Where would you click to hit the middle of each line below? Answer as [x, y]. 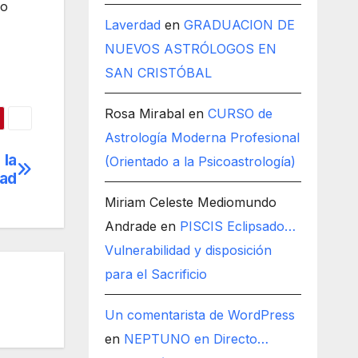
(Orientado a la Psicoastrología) [200, 161]
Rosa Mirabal [144, 113]
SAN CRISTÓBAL [158, 73]
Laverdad [132, 25]
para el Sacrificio [155, 274]
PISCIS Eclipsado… [237, 226]
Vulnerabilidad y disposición [188, 250]
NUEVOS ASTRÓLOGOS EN [190, 49]
